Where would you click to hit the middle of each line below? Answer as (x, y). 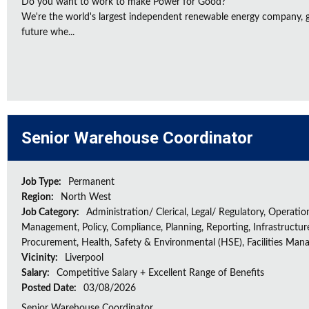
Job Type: (42, 182)
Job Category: (51, 212)
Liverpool (84, 258)
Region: (39, 197)
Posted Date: (50, 288)
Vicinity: (41, 258)
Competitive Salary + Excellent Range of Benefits (160, 273)
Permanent (91, 182)
